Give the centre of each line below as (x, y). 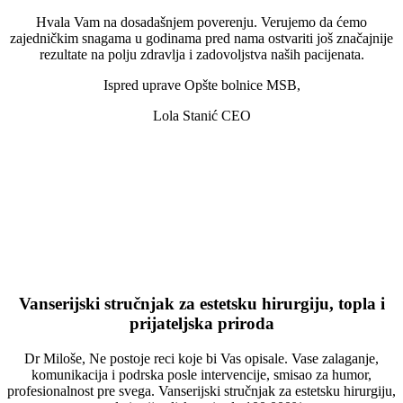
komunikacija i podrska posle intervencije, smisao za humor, (201, 374)
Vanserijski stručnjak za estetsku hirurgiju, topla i (201, 303)
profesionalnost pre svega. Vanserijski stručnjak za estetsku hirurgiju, (201, 390)
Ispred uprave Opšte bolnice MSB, (201, 85)
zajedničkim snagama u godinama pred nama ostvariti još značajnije (201, 39)
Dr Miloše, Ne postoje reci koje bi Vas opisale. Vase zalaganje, (201, 358)
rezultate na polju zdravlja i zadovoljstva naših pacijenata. (201, 55)
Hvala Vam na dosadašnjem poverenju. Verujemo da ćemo (201, 22)
